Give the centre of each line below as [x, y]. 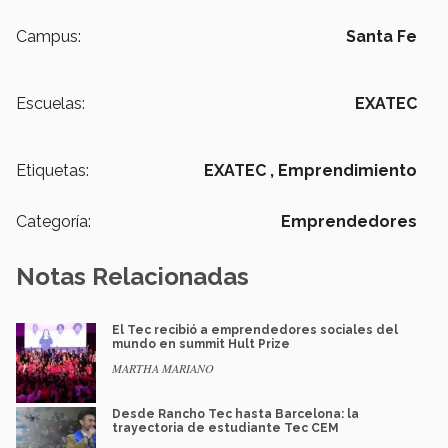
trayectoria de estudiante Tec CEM [225, 427]
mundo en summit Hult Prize [201, 343]
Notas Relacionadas [132, 276]
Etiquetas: [52, 170]
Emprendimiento [347, 170]
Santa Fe [381, 36]
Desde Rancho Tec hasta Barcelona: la [235, 413]
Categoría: [53, 221]
